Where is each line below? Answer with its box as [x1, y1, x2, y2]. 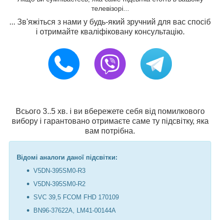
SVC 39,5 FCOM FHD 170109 [33, 193, 119, 201]
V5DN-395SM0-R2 [33, 180, 85, 188]
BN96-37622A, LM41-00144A [33, 206, 116, 214]
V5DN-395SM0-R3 [33, 166, 85, 174]
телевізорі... [91, 4, 129, 12]
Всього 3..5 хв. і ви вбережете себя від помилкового [15, 107, 205, 115]
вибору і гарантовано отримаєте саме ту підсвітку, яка [11, 116, 209, 125]
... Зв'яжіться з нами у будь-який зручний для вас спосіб [9, 17, 211, 26]
